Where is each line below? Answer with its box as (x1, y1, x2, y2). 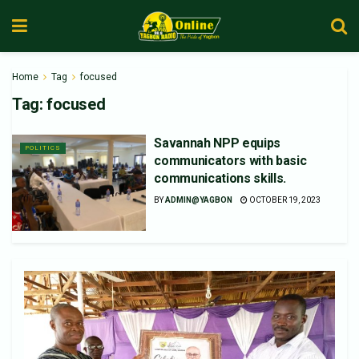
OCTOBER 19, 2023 (248, 196, 321, 204)
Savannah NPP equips (154, 135, 281, 151)
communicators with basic (154, 153, 307, 168)
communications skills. (154, 171, 287, 186)
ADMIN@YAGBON (165, 196, 233, 204)
